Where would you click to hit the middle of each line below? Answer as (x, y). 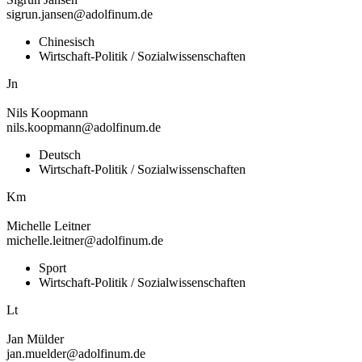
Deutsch (60, 154)
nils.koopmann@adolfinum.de (84, 127)
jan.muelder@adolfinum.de (76, 353)
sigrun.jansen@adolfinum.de (80, 14)
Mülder (45, 339)
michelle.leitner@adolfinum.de (85, 240)
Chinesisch (67, 41)
